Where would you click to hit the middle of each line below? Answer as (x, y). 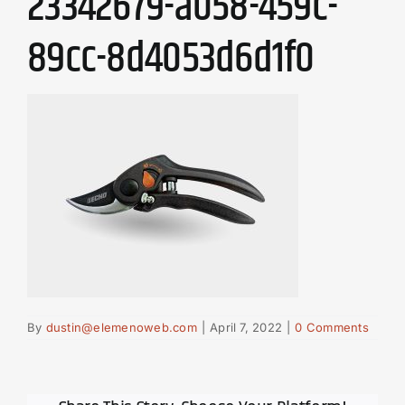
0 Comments (332, 327)
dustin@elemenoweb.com (121, 327)
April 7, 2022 (246, 327)
